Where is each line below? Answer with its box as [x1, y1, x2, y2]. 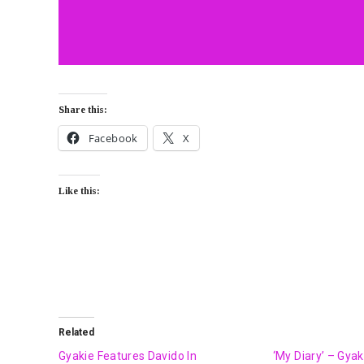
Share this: [58, 103, 107, 115]
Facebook [88, 130, 138, 145]
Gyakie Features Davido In [58, 349, 197, 362]
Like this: [58, 184, 100, 197]
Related [58, 326, 94, 338]
